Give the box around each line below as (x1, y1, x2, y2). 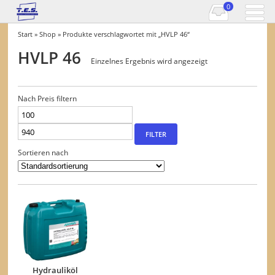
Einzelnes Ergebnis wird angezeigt (91, 55, 208, 66)
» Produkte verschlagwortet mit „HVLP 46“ (56, 29, 190, 39)
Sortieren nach (18, 147, 69, 158)
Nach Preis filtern (18, 93, 77, 104)
